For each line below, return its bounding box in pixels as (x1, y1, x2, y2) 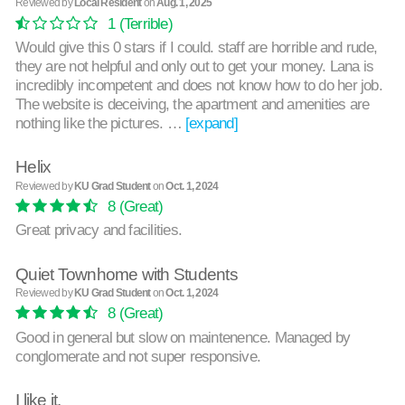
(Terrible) (115, 14, 173, 33)
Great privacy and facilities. (15, 221, 182, 240)
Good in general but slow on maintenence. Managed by (15, 327, 351, 346)
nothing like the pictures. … (15, 113, 185, 132)
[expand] (185, 113, 238, 132)
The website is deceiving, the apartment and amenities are (15, 94, 370, 113)
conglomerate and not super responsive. (15, 346, 261, 365)
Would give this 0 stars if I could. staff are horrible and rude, (15, 37, 378, 56)
